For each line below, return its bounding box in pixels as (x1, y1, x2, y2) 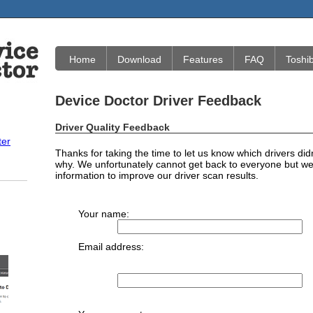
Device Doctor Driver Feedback (55, 93, 261, 108)
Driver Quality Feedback (55, 121, 170, 133)
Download (117, 54, 161, 65)
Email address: (78, 241, 144, 252)
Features (183, 54, 223, 65)
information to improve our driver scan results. (55, 169, 259, 181)
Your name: (78, 208, 129, 219)
